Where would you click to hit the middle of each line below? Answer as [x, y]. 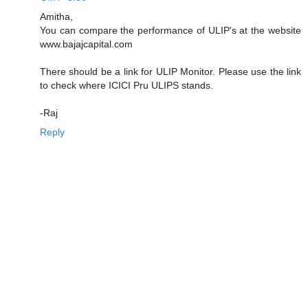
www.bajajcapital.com [86, 44]
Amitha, [56, 16]
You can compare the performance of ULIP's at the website [170, 30]
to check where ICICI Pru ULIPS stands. [126, 85]
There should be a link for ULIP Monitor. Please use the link [170, 71]
